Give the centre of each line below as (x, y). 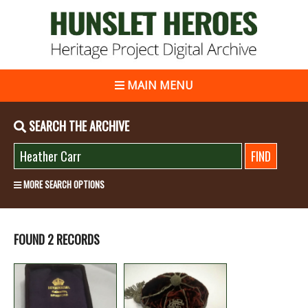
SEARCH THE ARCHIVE (78, 125)
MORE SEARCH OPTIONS (63, 184)
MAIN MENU (159, 85)
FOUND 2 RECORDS (57, 239)
